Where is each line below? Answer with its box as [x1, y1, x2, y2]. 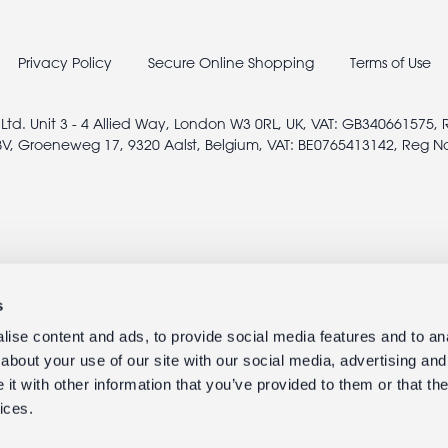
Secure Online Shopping [147, 53, 318, 72]
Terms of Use [349, 53, 431, 72]
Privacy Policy [17, 53, 112, 72]
